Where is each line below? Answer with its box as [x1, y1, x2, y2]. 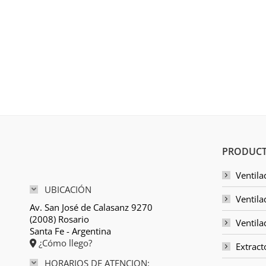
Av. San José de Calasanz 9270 [30, 201, 153, 214]
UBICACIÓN [45, 183, 91, 196]
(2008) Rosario [30, 213, 89, 226]
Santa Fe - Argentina [30, 225, 111, 237]
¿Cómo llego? [36, 237, 92, 249]
